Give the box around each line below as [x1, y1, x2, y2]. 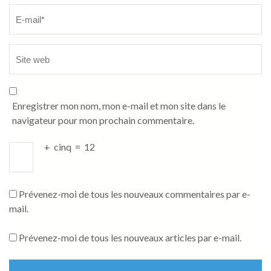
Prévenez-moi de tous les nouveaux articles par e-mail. [19, 232, 241, 244]
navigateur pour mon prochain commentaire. [12, 114, 194, 126]
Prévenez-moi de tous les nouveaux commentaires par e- [19, 188, 250, 200]
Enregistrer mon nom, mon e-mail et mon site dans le [12, 100, 226, 112]
